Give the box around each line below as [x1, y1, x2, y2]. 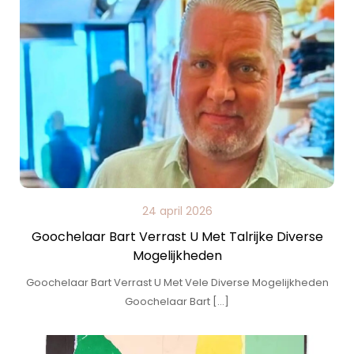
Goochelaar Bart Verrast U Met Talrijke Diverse [31, 228, 323, 246]
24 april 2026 [141, 203, 213, 219]
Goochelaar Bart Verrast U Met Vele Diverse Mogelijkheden [25, 275, 329, 290]
